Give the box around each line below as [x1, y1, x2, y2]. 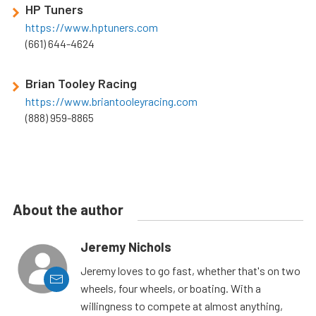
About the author [13, 200, 123, 218]
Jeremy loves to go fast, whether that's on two [80, 263, 300, 277]
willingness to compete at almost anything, [80, 298, 283, 312]
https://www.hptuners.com [25, 20, 158, 34]
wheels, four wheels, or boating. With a [80, 281, 261, 295]
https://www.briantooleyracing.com [25, 94, 197, 108]
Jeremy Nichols [80, 238, 171, 255]
